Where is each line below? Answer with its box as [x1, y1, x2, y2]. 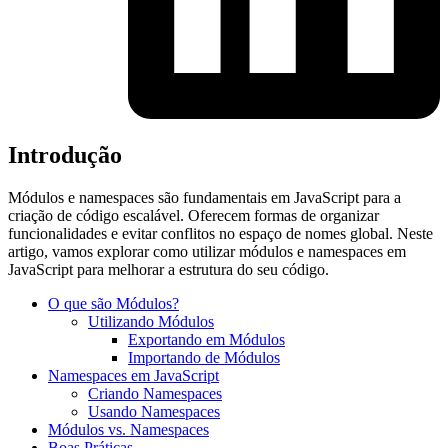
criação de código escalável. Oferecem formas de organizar [8, 207, 379, 225]
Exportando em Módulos [128, 331, 285, 349]
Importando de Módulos [128, 349, 280, 367]
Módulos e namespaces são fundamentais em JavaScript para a [8, 189, 401, 207]
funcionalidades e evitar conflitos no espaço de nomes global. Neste [8, 225, 433, 243]
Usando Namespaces [88, 403, 220, 421]
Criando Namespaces [88, 385, 222, 403]
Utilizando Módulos [88, 313, 214, 331]
